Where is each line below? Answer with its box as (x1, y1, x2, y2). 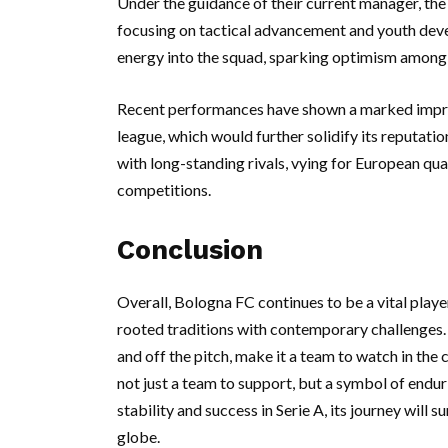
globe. (117, 427, 160, 446)
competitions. (117, 180, 211, 199)
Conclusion (117, 234, 263, 266)
